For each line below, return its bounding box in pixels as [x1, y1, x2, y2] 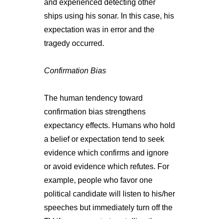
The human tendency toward [44, 93, 143, 102]
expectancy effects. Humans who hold [44, 121, 175, 130]
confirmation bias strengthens [44, 107, 146, 116]
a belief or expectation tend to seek [44, 134, 164, 143]
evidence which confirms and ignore [44, 148, 169, 157]
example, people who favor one [44, 175, 153, 184]
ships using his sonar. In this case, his [44, 11, 174, 20]
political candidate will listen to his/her [44, 189, 175, 198]
